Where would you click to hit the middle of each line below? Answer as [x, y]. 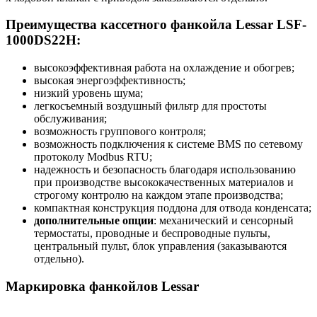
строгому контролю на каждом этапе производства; [158, 195]
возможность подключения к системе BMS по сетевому [168, 144]
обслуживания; [70, 119]
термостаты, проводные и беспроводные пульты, [152, 234]
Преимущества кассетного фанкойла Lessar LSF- [156, 25]
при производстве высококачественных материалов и [164, 183]
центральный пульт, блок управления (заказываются [160, 246]
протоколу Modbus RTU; [93, 157]
